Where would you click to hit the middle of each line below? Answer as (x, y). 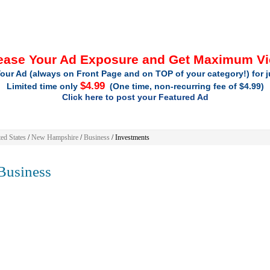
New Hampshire (55, 137)
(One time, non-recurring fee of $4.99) (184, 86)
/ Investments (129, 137)
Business (96, 137)
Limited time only (43, 86)
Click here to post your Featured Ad (135, 97)
